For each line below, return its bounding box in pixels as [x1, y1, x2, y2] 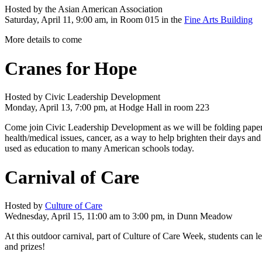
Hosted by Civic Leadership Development [5, 92, 160, 102]
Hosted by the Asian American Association [5, 4, 163, 15]
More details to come [5, 35, 82, 45]
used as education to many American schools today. [5, 143, 194, 154]
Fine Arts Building [184, 15, 253, 25]
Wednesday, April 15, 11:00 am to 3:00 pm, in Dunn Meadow [5, 211, 233, 222]
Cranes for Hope [5, 57, 137, 79]
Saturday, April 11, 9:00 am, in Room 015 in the [5, 15, 184, 25]
